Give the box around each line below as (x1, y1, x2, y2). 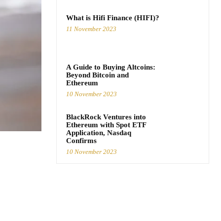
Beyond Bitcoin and (66, 71, 129, 79)
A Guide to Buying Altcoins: (66, 63, 155, 72)
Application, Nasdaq (66, 129, 131, 137)
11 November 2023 (66, 25, 116, 33)
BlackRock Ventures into (66, 113, 146, 121)
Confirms (66, 137, 97, 145)
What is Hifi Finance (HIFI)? (66, 14, 159, 22)
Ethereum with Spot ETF (66, 121, 147, 129)
